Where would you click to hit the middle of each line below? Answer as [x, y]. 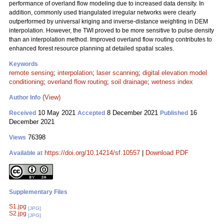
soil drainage [129, 82]
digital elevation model [175, 73]
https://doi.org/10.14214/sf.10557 [92, 153]
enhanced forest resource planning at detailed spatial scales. [91, 48]
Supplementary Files [38, 192]
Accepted [91, 113]
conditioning [26, 82]
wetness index [172, 82]
